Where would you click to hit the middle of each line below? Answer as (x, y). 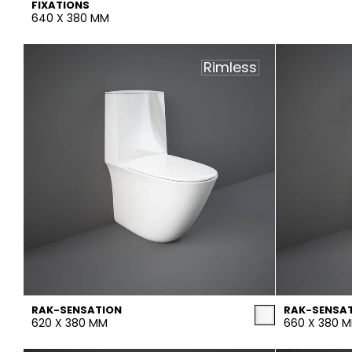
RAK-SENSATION (77, 310)
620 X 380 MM (70, 323)
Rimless (230, 67)
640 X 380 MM (70, 18)
